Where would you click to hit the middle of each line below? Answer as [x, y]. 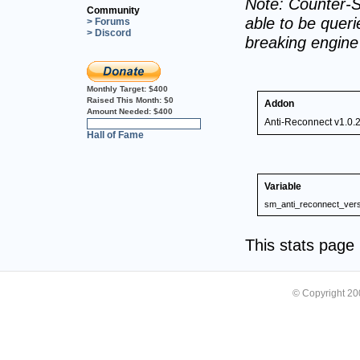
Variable [283, 186]
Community [113, 10]
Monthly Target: [118, 88]
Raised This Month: [125, 100]
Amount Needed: [120, 111]
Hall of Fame [115, 135]
